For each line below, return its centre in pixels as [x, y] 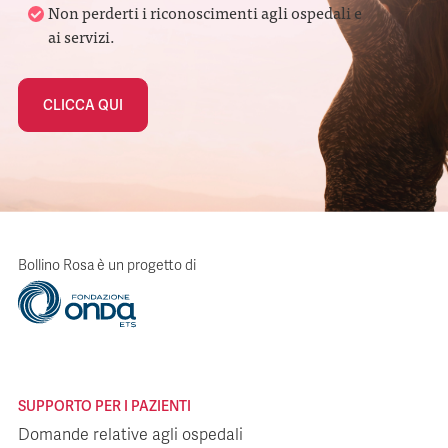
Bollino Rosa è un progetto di [107, 265]
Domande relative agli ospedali [130, 435]
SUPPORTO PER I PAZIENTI [104, 406]
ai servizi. [81, 36]
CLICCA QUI [83, 105]
